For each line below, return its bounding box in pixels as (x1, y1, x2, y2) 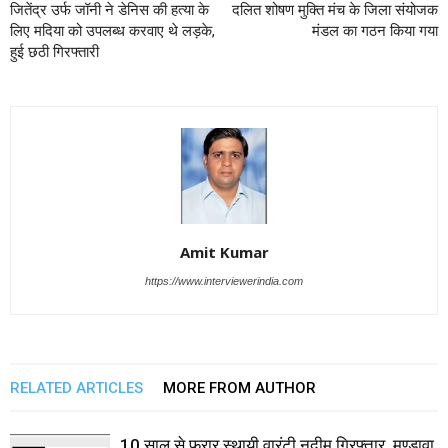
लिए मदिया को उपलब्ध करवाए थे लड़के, (10, 22, 215, 41)
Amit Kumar (179, 242, 269, 263)
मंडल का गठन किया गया (312, 22, 438, 41)
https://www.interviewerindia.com (145, 275, 303, 288)
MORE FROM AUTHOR (163, 379, 316, 398)
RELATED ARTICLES (10, 379, 143, 398)
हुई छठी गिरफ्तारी (10, 43, 99, 62)
